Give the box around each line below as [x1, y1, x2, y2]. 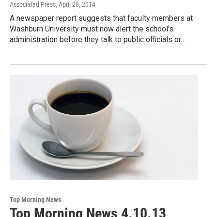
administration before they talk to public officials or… [10, 35, 186, 45]
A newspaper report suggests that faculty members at [10, 14, 193, 23]
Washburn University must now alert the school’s [10, 24, 173, 34]
